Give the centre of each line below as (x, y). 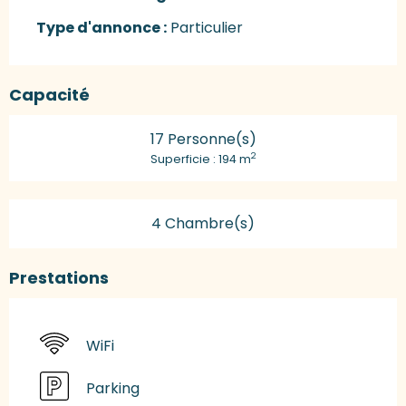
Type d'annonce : (101, 27)
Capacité (49, 94)
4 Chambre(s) (203, 223)
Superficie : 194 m (200, 159)
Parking (113, 389)
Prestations (59, 277)
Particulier (205, 27)
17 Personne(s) (203, 139)
